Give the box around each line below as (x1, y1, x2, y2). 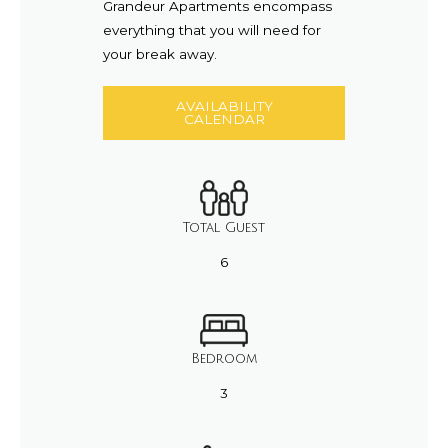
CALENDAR (183, 110, 265, 127)
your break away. (102, 45, 221, 62)
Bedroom (191, 350, 257, 366)
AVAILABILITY (175, 97, 273, 114)
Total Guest (183, 219, 265, 235)
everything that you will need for (102, 21, 321, 38)
